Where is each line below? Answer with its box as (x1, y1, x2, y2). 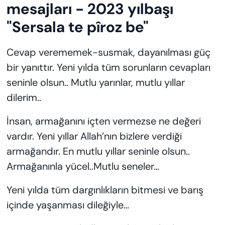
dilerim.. (6, 91, 41, 104)
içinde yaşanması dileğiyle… (6, 198, 129, 212)
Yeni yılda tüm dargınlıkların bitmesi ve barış (6, 183, 203, 197)
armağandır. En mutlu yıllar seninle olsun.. (6, 145, 190, 158)
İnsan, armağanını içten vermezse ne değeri (6, 115, 201, 128)
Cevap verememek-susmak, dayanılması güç (6, 46, 210, 59)
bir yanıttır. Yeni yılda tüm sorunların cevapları (6, 61, 210, 74)
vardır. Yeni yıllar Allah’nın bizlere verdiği (6, 130, 182, 143)
